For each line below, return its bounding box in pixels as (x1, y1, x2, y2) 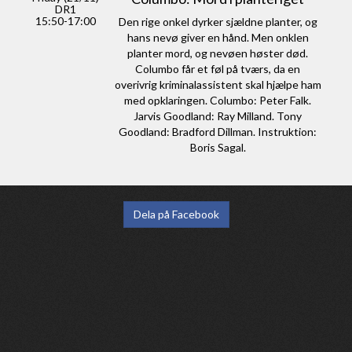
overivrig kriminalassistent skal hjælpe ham (114, 77, 321, 91)
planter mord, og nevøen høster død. (127, 46, 308, 60)
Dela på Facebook (133, 207, 219, 221)
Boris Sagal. (189, 140, 246, 154)
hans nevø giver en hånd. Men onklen (126, 30, 309, 44)
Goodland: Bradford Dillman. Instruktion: (119, 124, 317, 138)
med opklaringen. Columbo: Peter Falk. (124, 93, 311, 107)
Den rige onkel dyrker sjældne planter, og (118, 14, 317, 28)
